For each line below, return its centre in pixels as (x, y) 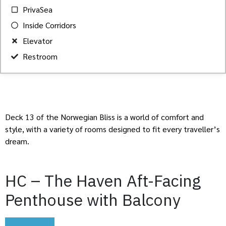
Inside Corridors (49, 25)
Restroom (40, 56)
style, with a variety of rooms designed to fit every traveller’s (112, 129)
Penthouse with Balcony (93, 200)
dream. (17, 141)
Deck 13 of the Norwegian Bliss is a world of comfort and (104, 117)
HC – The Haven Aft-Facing (103, 180)
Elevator (37, 41)
